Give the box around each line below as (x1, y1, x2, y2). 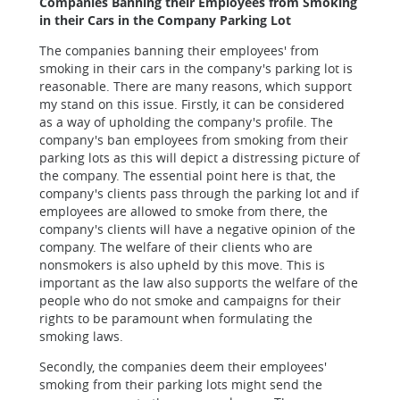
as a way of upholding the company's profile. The (39, 113, 333, 130)
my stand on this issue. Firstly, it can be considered (39, 96, 345, 112)
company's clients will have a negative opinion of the (39, 221, 355, 237)
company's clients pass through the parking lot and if (39, 185, 359, 202)
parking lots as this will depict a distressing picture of (39, 149, 360, 166)
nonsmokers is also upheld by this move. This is (39, 256, 325, 273)
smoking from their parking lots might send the (39, 376, 322, 393)
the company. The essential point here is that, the (39, 167, 336, 184)
